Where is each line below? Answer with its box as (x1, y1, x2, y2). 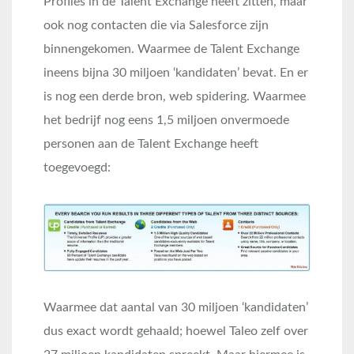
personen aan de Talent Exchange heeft (43, 137, 258, 150)
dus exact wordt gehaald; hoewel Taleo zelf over (43, 325, 308, 338)
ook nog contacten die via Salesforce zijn (43, 18, 269, 32)
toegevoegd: (43, 160, 111, 174)
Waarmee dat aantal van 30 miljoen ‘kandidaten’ (43, 301, 308, 314)
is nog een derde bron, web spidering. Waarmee (43, 89, 306, 103)
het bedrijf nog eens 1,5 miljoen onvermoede (43, 113, 289, 126)
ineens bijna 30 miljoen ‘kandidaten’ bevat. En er (43, 66, 308, 79)
